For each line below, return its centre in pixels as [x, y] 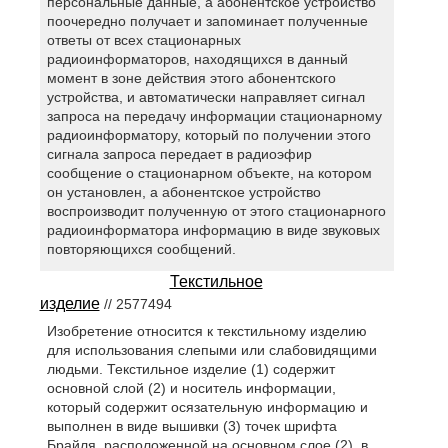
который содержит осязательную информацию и [207, 407]
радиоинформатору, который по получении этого [208, 135]
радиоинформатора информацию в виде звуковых [213, 230]
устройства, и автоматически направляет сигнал [205, 97]
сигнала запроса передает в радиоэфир [179, 154]
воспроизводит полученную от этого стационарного [216, 211]
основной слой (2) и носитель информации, [191, 388]
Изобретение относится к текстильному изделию [206, 331]
